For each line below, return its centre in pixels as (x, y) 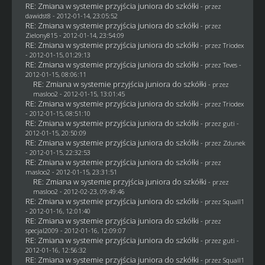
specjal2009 (42, 230)
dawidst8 (38, 15)
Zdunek (234, 143)
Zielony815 (41, 35)
